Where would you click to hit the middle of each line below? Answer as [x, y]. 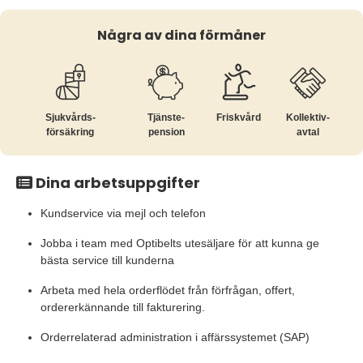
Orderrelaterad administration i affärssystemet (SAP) [175, 337]
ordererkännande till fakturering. [123, 307]
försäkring [70, 132]
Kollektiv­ [308, 117]
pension [166, 132]
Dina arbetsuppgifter [116, 183]
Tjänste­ [167, 117]
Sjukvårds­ [70, 117]
